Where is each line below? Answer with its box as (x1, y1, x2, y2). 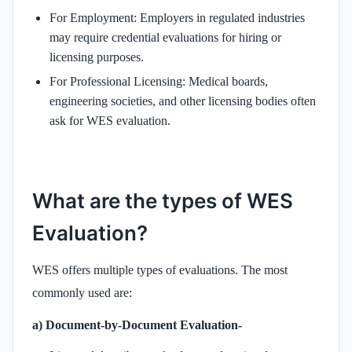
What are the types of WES (32, 188, 293, 213)
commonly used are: (32, 285, 132, 299)
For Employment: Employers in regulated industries (49, 10, 305, 24)
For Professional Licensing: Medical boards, (49, 74, 268, 88)
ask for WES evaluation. (49, 113, 170, 127)
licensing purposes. (49, 49, 144, 64)
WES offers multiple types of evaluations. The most (32, 262, 288, 277)
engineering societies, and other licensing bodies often (49, 93, 316, 108)
